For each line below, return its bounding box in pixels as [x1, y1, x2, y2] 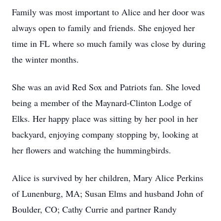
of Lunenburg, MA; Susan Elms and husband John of [12, 187, 203, 199]
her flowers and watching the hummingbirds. [12, 144, 171, 156]
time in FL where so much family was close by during [12, 37, 206, 49]
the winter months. [12, 53, 79, 65]
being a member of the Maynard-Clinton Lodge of [12, 97, 191, 109]
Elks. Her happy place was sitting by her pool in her [12, 112, 198, 124]
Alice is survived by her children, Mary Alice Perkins [12, 172, 203, 184]
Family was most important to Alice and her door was [12, 6, 205, 18]
